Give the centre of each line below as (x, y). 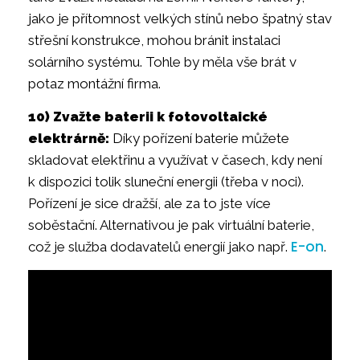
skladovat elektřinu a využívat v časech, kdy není (175, 160)
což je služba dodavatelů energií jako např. (160, 247)
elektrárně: (69, 139)
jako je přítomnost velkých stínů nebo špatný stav (180, 18)
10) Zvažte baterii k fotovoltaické (148, 117)
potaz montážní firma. (96, 83)
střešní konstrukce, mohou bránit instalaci (154, 40)
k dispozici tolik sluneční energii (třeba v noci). (166, 182)
